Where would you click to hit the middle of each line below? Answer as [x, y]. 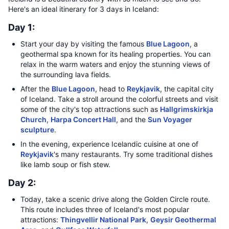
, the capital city [187, 89]
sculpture [37, 130]
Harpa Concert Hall [83, 119]
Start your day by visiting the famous [83, 44]
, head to [111, 89]
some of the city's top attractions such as [90, 109]
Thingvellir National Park [103, 220]
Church [33, 119]
